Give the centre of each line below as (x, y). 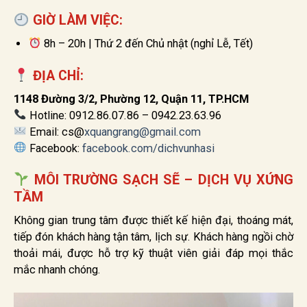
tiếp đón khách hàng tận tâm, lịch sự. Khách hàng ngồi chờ (153, 236)
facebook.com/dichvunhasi (148, 148)
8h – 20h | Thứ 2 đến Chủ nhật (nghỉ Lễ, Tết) (147, 44)
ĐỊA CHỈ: (56, 75)
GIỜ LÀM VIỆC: (76, 21)
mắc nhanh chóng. (57, 269)
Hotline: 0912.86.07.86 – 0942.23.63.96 (124, 115)
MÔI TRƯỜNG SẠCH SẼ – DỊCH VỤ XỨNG (161, 180)
